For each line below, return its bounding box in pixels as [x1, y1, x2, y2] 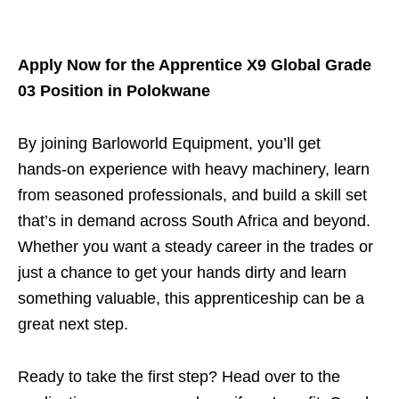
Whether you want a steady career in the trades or [18, 238, 373, 256]
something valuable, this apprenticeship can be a [18, 289, 364, 308]
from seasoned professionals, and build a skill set [18, 186, 367, 205]
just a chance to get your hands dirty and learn [18, 264, 346, 282]
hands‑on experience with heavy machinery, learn [18, 160, 370, 179]
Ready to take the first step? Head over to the [18, 368, 340, 387]
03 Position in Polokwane [18, 82, 210, 101]
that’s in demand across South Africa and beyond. [18, 212, 370, 231]
